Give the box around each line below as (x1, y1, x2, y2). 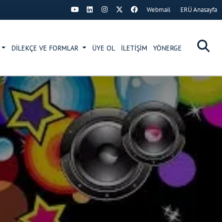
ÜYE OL (92, 44, 115, 53)
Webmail (147, 5, 170, 14)
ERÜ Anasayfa (180, 5, 217, 14)
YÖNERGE (153, 44, 182, 53)
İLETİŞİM (121, 44, 147, 53)
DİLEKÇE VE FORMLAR (11, 44, 81, 53)
